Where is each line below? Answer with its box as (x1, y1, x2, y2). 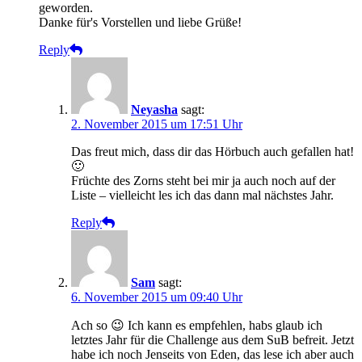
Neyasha (131, 103, 178, 117)
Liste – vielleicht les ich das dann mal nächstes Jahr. (71, 188, 334, 203)
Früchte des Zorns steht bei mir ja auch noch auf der (71, 174, 335, 188)
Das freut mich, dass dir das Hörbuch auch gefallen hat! (71, 145, 354, 159)
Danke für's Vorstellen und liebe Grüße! (39, 15, 242, 30)
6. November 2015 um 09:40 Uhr (71, 290, 242, 305)
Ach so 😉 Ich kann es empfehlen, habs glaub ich (71, 318, 322, 333)
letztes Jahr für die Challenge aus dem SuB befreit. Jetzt (71, 333, 354, 347)
